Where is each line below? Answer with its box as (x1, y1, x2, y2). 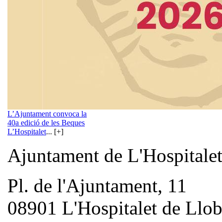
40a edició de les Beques (7, 118, 85, 127)
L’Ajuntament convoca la (7, 109, 87, 118)
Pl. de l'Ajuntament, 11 (7, 174, 187, 196)
